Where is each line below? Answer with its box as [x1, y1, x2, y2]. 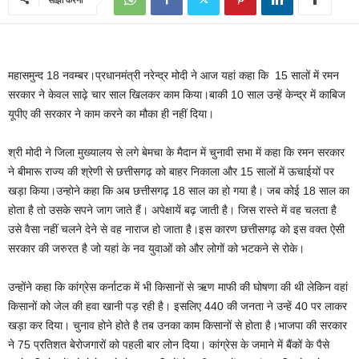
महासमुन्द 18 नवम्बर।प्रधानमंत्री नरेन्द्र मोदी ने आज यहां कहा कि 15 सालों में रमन [8, 69, 339, 82]
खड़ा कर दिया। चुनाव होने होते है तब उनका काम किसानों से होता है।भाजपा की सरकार [8, 319, 347, 332]
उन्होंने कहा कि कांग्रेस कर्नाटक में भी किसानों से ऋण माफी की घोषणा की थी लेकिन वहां [8, 280, 348, 293]
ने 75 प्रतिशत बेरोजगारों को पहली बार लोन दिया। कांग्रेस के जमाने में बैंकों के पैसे [8, 338, 329, 351]
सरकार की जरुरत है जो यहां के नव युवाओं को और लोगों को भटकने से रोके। [8, 242, 305, 255]
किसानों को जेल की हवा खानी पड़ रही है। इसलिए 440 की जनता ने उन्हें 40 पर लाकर [8, 300, 347, 313]
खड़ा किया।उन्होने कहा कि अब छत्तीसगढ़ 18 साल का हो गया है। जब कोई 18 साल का [8, 184, 349, 197]
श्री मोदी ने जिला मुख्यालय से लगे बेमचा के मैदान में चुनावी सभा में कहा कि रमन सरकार [8, 146, 345, 159]
